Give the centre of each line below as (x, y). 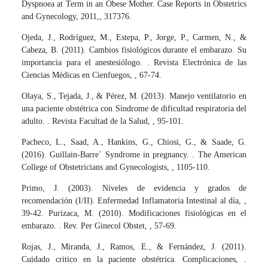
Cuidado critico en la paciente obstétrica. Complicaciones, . (134, 260)
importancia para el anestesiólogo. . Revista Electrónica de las (134, 63)
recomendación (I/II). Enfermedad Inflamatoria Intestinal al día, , (134, 201)
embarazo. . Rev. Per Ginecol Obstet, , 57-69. (99, 226)
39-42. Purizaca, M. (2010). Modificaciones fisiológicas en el (134, 214)
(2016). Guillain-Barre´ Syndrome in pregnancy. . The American (134, 155)
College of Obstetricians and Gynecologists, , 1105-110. (116, 167)
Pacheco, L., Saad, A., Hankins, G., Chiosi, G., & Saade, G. (134, 142)
